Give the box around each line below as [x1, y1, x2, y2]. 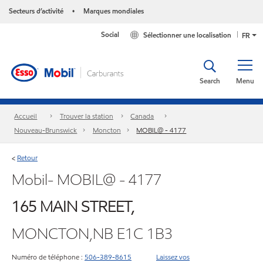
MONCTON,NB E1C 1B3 [12, 223, 173, 244]
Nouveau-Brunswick [14, 125, 77, 136]
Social [101, 29, 120, 39]
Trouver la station [59, 111, 113, 122]
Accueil [14, 111, 38, 122]
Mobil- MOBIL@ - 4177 [12, 169, 161, 190]
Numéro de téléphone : [12, 251, 83, 262]
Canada [130, 111, 154, 122]
